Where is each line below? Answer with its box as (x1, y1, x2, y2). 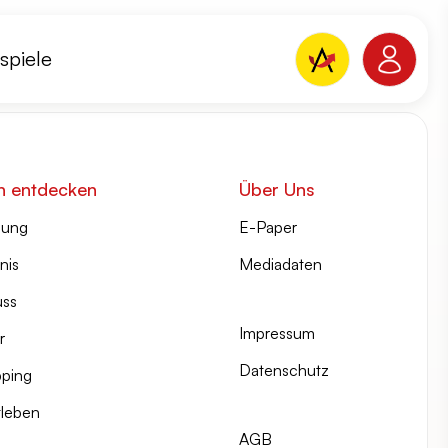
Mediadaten (239, 254, 323, 274)
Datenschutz (239, 360, 330, 380)
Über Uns (239, 178, 316, 200)
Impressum (239, 323, 316, 343)
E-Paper (239, 217, 298, 237)
